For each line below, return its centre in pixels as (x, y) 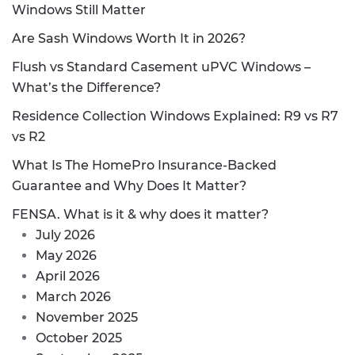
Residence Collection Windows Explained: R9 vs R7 (175, 116)
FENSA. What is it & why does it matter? (140, 214)
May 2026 (66, 255)
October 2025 (79, 338)
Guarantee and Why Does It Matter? (129, 185)
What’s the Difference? (86, 87)
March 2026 (73, 296)
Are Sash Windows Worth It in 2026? (129, 38)
